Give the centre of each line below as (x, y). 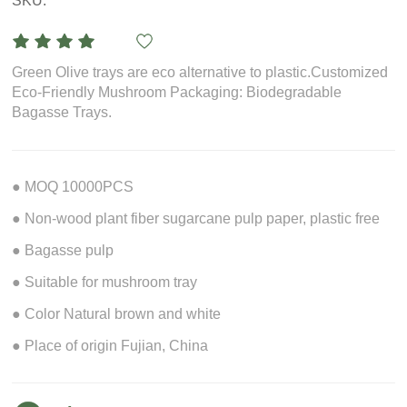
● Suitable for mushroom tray (105, 282)
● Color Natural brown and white (117, 313)
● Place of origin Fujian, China (110, 345)
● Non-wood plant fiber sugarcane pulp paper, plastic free (196, 218)
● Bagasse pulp (63, 250)
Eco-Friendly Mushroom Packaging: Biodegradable (177, 92)
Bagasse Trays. (62, 112)
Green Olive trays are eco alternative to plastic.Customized (200, 72)
